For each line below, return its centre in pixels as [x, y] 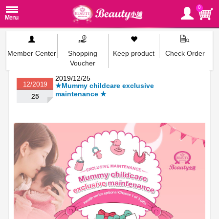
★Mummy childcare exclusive [105, 86]
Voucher [83, 63]
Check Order [185, 53]
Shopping [83, 53]
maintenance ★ [81, 94]
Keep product [134, 53]
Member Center [32, 53]
